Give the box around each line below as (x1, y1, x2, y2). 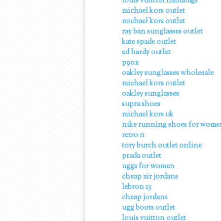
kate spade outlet (122, 37, 176, 48)
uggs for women (122, 161, 175, 172)
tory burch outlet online (122, 141, 202, 151)
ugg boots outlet (122, 203, 175, 214)
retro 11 (122, 130, 145, 141)
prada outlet (122, 151, 161, 162)
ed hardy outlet (122, 47, 171, 58)
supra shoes (122, 99, 160, 110)
